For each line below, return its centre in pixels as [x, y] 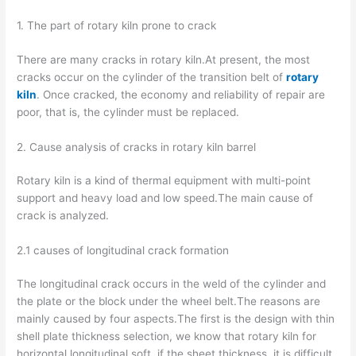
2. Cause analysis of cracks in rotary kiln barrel [137, 147]
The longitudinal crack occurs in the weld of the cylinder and [172, 284]
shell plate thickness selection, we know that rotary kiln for [167, 337]
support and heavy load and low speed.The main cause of [165, 198]
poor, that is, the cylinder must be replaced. [128, 112]
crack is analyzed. [63, 216]
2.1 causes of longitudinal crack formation [123, 250]
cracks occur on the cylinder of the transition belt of [152, 77]
